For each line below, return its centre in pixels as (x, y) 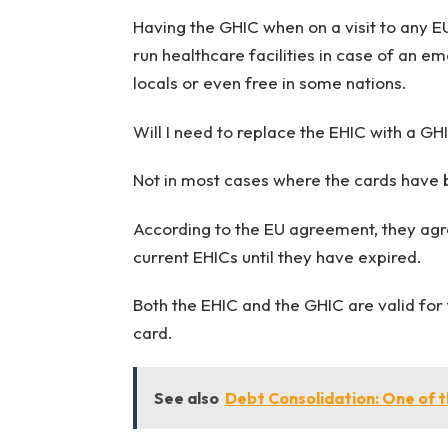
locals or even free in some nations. (271, 83)
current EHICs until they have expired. (281, 256)
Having (161, 27)
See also (186, 398)
